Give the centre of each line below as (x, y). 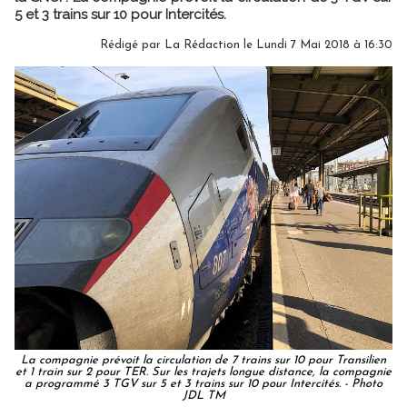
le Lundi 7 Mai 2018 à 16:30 (316, 45)
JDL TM (203, 396)
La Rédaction (202, 45)
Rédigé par (132, 45)
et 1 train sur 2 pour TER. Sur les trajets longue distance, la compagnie (203, 372)
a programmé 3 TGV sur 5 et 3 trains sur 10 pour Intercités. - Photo (203, 384)
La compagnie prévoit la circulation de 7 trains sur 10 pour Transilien (203, 360)
